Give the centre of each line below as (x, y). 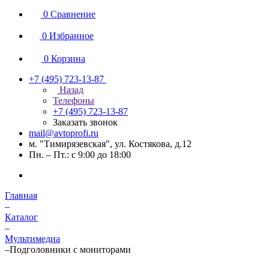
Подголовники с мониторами (70, 249)
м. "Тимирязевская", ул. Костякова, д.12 (110, 144)
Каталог (21, 217)
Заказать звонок (85, 122)
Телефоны (74, 101)
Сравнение (73, 14)
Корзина (68, 59)
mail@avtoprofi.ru (64, 133)
